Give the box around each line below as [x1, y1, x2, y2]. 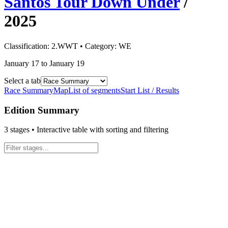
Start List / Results [121, 85, 179, 95]
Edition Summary [4, 104, 79, 116]
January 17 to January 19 [4, 59, 84, 68]
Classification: [4, 41, 51, 50]
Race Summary [4, 85, 53, 95]
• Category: [78, 41, 119, 50]
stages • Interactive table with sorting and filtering [8, 125, 168, 134]
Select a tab [4, 76, 41, 85]
